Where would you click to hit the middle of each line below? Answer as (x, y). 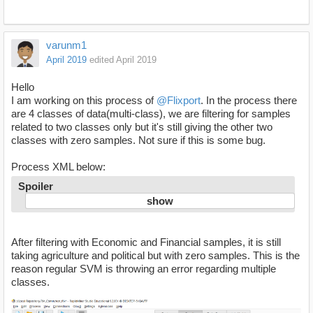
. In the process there (249, 100)
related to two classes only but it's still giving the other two (142, 126)
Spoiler (36, 186)
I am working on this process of (84, 100)
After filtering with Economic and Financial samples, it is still (146, 242)
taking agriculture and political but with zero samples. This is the (155, 255)
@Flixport (179, 100)
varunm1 (66, 45)
